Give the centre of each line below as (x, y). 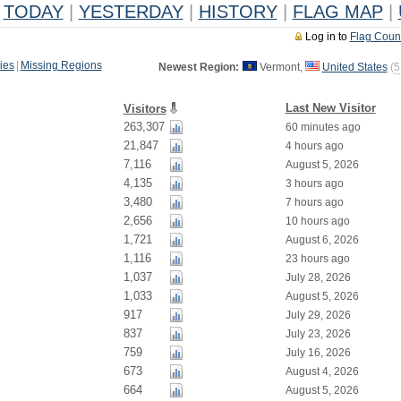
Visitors (145, 109)
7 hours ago (314, 202)
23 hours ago (317, 259)
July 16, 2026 (318, 353)
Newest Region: (198, 67)
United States (354, 67)
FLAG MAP (337, 12)
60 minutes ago (323, 127)
